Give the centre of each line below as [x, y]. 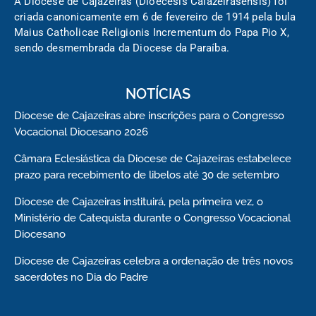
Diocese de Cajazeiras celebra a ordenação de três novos [153, 261]
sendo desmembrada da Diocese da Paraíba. [122, 48]
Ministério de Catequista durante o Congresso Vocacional [152, 218]
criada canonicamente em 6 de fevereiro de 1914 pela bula [155, 17]
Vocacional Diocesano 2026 [81, 132]
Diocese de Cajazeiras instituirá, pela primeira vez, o [139, 201]
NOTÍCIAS [158, 93]
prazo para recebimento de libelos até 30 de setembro [147, 175]
